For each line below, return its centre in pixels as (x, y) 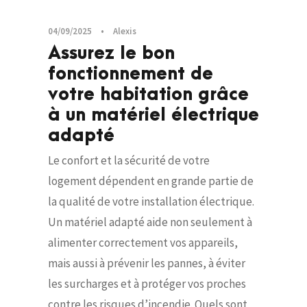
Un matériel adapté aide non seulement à (150, 222)
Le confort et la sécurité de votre (129, 161)
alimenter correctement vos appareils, (143, 243)
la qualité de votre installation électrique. (151, 202)
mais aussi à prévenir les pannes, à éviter (147, 263)
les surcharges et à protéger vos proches (147, 284)
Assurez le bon (111, 54)
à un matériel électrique (153, 115)
